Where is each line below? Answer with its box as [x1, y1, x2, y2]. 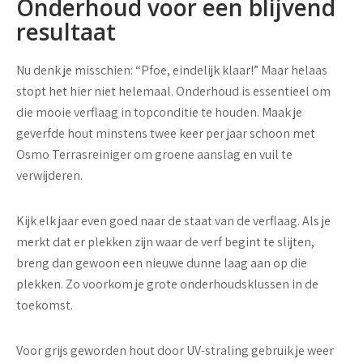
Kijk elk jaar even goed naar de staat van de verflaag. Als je [16, 212, 331, 229]
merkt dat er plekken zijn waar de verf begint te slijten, [16, 233, 314, 250]
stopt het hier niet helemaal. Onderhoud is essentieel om [16, 83, 331, 100]
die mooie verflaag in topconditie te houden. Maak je [16, 104, 302, 121]
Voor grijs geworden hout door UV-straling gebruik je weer [16, 342, 334, 359]
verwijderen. [16, 167, 83, 184]
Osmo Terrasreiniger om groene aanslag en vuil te [16, 146, 293, 163]
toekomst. [16, 297, 73, 314]
